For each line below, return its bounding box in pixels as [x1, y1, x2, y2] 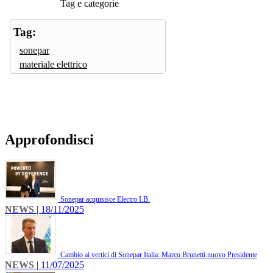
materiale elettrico [19, 58, 87, 69]
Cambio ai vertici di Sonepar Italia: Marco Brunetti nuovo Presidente [60, 250, 257, 260]
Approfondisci [5, 131, 94, 147]
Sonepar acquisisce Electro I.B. [60, 195, 150, 204]
